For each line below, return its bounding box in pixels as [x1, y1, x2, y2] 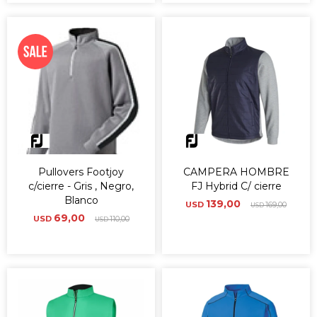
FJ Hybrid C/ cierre [190, 180, 282, 192]
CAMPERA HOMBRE [183, 166, 289, 178]
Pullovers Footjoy [38, 166, 124, 178]
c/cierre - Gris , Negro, [28, 180, 134, 192]
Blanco [64, 194, 98, 207]
